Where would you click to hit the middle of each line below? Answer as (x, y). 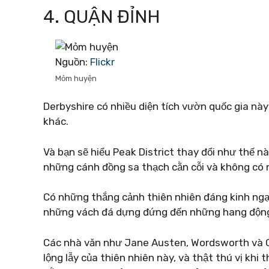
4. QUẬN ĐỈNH (102, 17)
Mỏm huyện (76, 78)
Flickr (102, 62)
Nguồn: (73, 62)
